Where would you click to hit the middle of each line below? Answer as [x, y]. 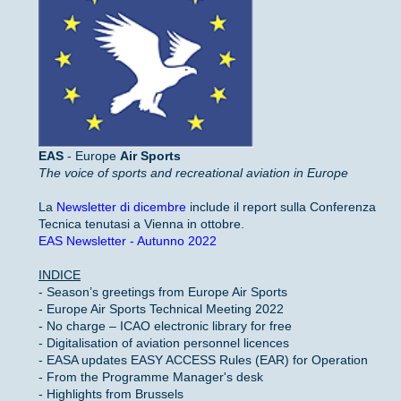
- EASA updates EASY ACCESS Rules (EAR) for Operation [203, 360]
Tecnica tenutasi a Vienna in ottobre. [141, 224]
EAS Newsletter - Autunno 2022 [128, 241]
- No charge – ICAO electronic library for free [165, 326]
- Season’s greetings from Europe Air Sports [163, 292]
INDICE [60, 275]
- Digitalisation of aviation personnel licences [164, 343]
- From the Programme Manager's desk [151, 377]
